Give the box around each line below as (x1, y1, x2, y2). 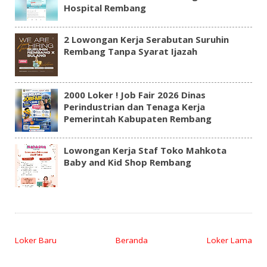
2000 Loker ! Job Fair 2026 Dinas (63, 89, 206, 101)
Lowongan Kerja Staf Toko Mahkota (63, 144, 226, 157)
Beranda (116, 234, 148, 246)
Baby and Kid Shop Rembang (63, 156, 191, 169)
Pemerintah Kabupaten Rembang (63, 113, 212, 125)
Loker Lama (207, 234, 253, 246)
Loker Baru (14, 234, 57, 246)
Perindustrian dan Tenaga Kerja (63, 101, 205, 113)
